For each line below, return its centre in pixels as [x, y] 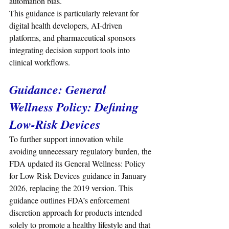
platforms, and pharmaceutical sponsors [73, 38]
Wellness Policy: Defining [75, 107]
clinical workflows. [40, 62]
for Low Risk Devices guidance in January [79, 176]
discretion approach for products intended [77, 213]
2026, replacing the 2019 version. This [72, 188]
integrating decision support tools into [71, 50]
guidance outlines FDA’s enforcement [70, 200]
